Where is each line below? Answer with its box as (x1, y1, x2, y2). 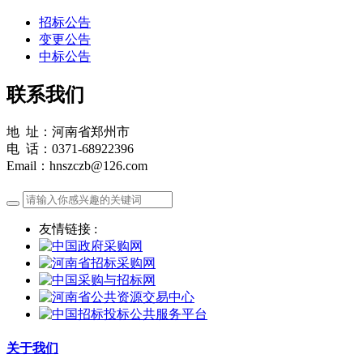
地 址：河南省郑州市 (6, 124, 130, 139)
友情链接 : (39, 221, 97, 236)
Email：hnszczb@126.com (6, 158, 147, 173)
